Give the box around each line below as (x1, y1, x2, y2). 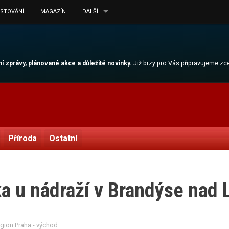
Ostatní (49, 133, 77, 143)
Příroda (8, 133, 37, 143)
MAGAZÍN (40, 8, 66, 15)
